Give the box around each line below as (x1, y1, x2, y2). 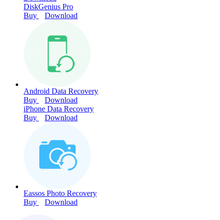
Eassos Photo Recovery (24, 189, 97, 197)
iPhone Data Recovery (24, 104, 94, 113)
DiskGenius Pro (24, 2, 73, 11)
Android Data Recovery (24, 86, 98, 95)
